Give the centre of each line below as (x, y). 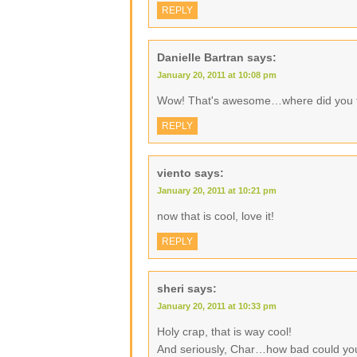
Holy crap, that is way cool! (224, 331)
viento (174, 173)
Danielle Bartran (200, 57)
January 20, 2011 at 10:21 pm (217, 190)
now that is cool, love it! (216, 216)
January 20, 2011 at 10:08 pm (217, 75)
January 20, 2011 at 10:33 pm (217, 306)
